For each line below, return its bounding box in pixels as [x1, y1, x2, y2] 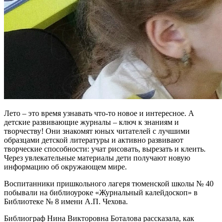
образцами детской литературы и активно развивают [4, 136, 183, 145]
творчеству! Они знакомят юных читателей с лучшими [4, 127, 190, 136]
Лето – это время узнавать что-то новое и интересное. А [4, 109, 194, 118]
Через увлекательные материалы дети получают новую [4, 154, 190, 163]
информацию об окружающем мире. [4, 163, 127, 171]
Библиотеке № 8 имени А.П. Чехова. [4, 197, 128, 206]
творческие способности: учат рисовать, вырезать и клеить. [4, 145, 206, 154]
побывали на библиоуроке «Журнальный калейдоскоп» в [4, 188, 198, 197]
